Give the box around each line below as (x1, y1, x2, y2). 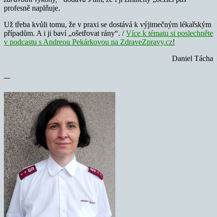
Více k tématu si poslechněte (126, 29, 213, 37)
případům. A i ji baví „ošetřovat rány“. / (4, 29, 126, 37)
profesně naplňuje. (4, 3, 60, 12)
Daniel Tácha (172, 54, 213, 62)
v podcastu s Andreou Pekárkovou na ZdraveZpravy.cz (4, 37, 172, 46)
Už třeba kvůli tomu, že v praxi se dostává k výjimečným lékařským (4, 20, 211, 29)
